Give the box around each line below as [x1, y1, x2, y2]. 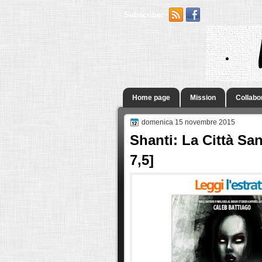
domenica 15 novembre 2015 [142, 118, 235, 126]
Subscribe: [124, 11, 163, 19]
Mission [190, 94, 216, 102]
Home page [132, 94, 170, 102]
